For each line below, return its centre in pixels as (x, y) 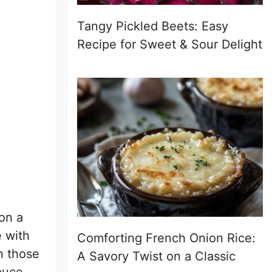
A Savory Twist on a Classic (156, 257)
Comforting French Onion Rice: (166, 238)
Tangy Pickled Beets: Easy (153, 26)
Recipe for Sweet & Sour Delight (170, 44)
